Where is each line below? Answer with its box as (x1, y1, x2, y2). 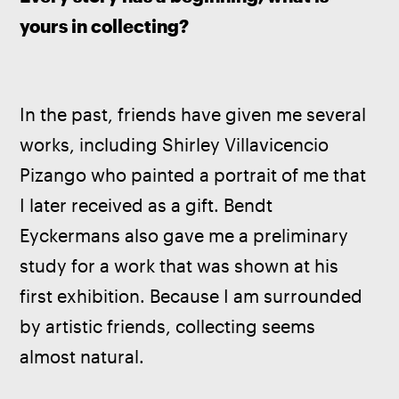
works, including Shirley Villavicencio (20, 134, 334, 156)
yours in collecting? (20, 15, 190, 37)
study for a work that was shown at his (20, 256, 344, 277)
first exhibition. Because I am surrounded (20, 286, 368, 307)
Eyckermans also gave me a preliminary (20, 225, 354, 247)
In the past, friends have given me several (20, 104, 371, 126)
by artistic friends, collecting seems (20, 316, 321, 338)
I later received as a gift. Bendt (20, 195, 278, 216)
